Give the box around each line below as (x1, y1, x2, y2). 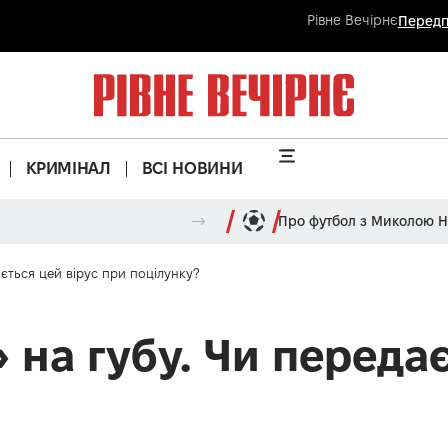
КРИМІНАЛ (25, 159, 111, 178)
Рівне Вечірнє (306, 12, 398, 28)
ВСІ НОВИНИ (141, 159, 243, 178)
